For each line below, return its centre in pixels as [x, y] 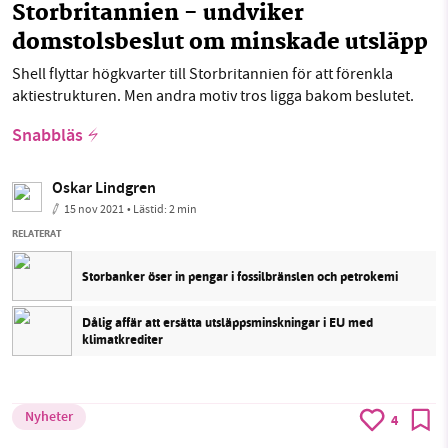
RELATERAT [36, 234]
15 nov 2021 [94, 209]
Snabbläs [47, 137]
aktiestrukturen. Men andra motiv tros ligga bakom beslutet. [213, 96]
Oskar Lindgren [104, 190]
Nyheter [49, 417]
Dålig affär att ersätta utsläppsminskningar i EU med [227, 323]
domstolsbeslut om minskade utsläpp [220, 44]
